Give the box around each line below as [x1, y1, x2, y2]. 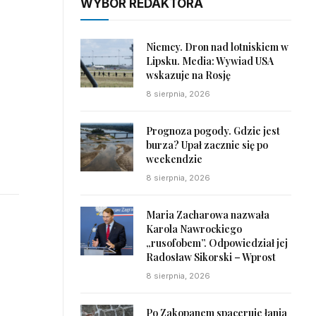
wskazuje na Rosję [146, 68, 231, 83]
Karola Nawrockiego [146, 222, 242, 236]
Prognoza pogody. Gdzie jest [146, 124, 280, 138]
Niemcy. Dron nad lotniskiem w [146, 40, 288, 54]
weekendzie [146, 152, 202, 166]
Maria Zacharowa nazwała [146, 208, 269, 222]
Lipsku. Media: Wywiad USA [146, 54, 274, 68]
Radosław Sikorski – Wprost [146, 250, 276, 265]
